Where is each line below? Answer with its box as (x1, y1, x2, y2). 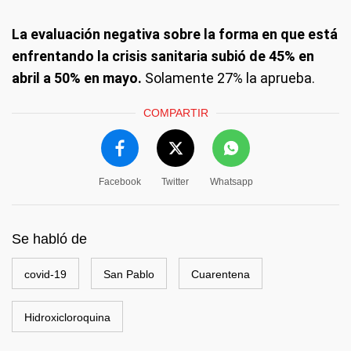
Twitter (161, 176, 189, 187)
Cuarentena (191, 268, 250, 280)
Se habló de (12, 231, 87, 247)
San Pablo (103, 268, 154, 280)
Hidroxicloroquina (24, 311, 110, 324)
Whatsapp (209, 176, 253, 187)
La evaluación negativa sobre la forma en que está (12, 26, 338, 42)
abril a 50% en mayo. (12, 70, 142, 86)
